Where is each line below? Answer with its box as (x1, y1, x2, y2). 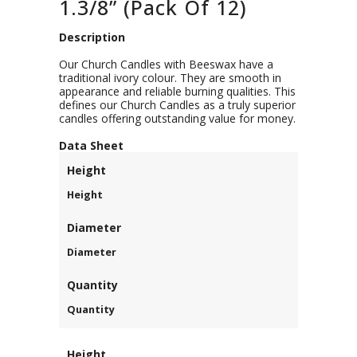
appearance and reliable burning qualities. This (59, 84, 296, 99)
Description (59, 29, 125, 45)
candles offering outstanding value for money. (59, 111, 296, 126)
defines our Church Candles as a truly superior (59, 97, 296, 112)
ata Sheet (67, 138, 124, 153)
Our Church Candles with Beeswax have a (59, 57, 273, 72)
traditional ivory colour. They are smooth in (59, 70, 281, 85)
